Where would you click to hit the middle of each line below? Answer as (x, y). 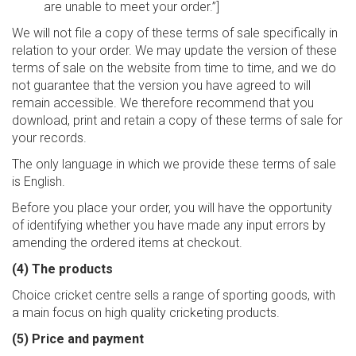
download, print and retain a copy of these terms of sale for (177, 120)
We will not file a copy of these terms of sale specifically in (175, 33)
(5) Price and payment (78, 339)
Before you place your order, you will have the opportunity (172, 208)
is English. (39, 182)
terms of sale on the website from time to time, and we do (174, 68)
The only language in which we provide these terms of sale (174, 164)
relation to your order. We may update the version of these (174, 50)
